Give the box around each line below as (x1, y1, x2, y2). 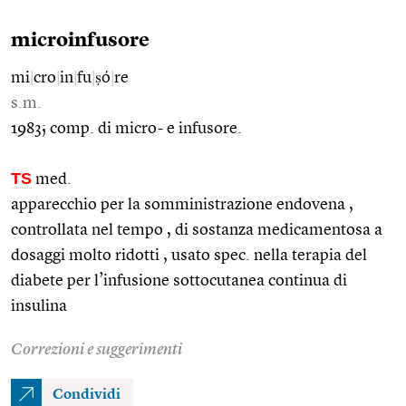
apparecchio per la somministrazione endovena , (11, 196, 353, 213)
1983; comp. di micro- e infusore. (11, 120, 242, 137)
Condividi (53, 387, 121, 402)
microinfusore (11, 30, 150, 51)
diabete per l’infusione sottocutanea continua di (11, 272, 347, 289)
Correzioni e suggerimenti (11, 341, 182, 358)
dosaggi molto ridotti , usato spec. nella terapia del (11, 246, 367, 264)
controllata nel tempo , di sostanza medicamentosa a (11, 221, 382, 238)
